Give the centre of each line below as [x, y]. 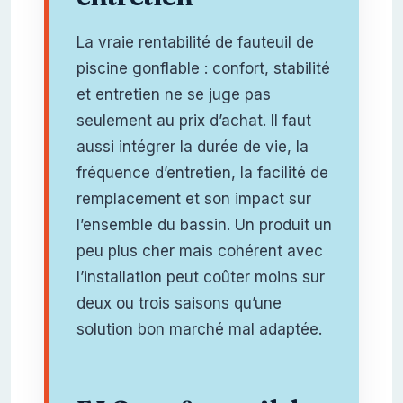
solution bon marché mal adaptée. [199, 329]
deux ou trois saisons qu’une [179, 303]
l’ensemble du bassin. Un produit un [204, 224]
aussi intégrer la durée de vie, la [192, 146]
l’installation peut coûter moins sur [200, 277]
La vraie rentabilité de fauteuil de [195, 42]
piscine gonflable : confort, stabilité [203, 68]
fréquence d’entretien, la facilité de [202, 172]
